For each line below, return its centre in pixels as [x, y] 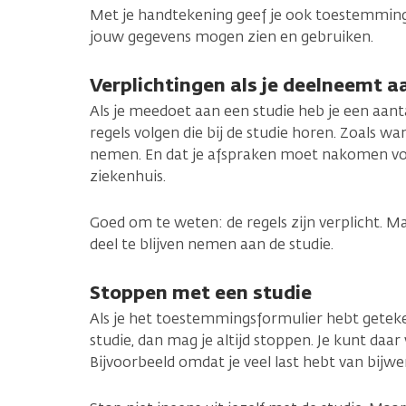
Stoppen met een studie [201, 292]
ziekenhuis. [128, 176]
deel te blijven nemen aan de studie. [212, 244]
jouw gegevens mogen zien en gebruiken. [232, 36]
